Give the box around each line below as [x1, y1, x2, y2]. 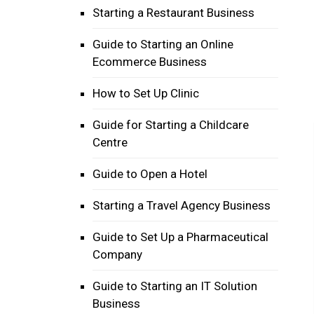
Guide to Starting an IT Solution [93, 279, 257, 293]
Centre [93, 135, 128, 149]
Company [93, 247, 142, 261]
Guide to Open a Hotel [93, 167, 207, 181]
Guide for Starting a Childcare [93, 118, 249, 132]
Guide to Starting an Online [93, 37, 233, 51]
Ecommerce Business [93, 55, 207, 69]
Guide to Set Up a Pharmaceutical [93, 230, 268, 244]
